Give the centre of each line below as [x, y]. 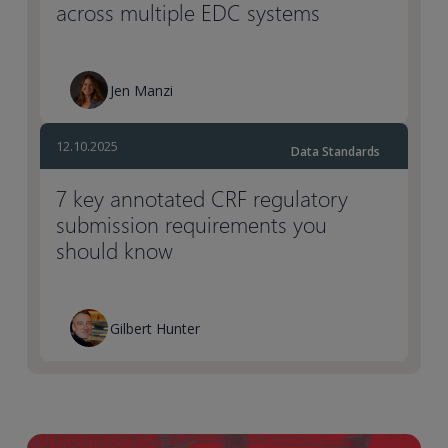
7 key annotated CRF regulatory [202, 198]
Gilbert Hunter [155, 328]
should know [115, 250]
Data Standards [335, 151]
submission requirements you [192, 224]
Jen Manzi [142, 90]
